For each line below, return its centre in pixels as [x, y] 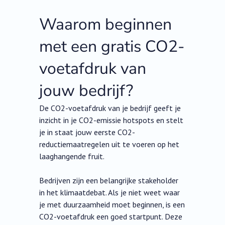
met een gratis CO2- [112, 47]
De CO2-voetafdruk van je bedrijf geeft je [110, 108]
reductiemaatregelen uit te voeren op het [109, 144]
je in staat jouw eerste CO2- [87, 132]
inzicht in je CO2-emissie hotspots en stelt [111, 120]
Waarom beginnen [106, 25]
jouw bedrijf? [86, 91]
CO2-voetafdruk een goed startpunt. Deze [111, 217]
